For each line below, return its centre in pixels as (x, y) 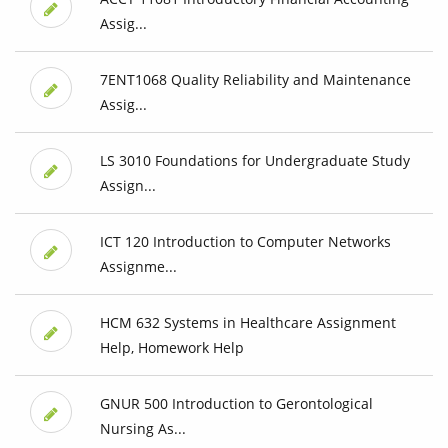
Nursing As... (142, 429)
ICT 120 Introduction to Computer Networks (245, 242)
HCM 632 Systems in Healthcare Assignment (247, 323)
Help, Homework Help (171, 348)
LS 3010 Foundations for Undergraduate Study (254, 161)
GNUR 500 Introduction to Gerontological (236, 404)
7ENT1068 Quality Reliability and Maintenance (255, 80)
